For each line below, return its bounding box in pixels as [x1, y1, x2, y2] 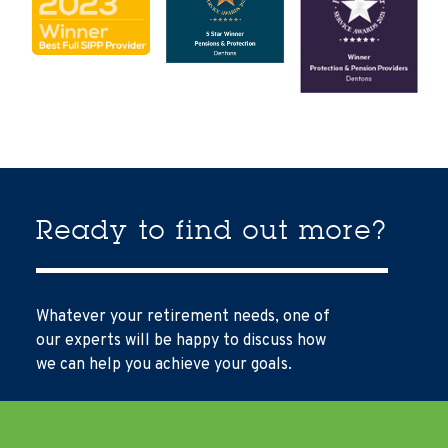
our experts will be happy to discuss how [36, 330, 326, 351]
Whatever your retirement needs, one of [36, 306, 330, 327]
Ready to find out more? [36, 213, 388, 246]
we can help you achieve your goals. [36, 354, 292, 375]
